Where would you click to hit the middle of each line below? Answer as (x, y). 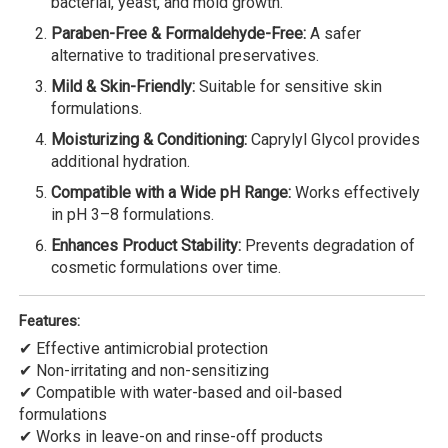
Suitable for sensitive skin (288, 86)
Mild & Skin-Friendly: (123, 86)
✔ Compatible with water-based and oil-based (180, 392)
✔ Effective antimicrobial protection (143, 348)
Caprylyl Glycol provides (333, 139)
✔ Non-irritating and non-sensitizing (144, 370)
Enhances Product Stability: (146, 245)
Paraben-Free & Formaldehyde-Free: (178, 33)
